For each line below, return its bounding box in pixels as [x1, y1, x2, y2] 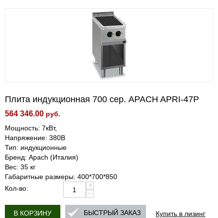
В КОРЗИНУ [14, 209, 52, 217]
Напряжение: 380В [5, 134, 65, 142]
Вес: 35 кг [5, 163, 36, 171]
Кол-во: [5, 184, 28, 192]
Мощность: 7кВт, [5, 124, 57, 132]
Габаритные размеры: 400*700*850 [5, 173, 117, 181]
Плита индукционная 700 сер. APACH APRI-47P [5, 94, 199, 104]
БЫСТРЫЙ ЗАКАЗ [84, 209, 141, 217]
